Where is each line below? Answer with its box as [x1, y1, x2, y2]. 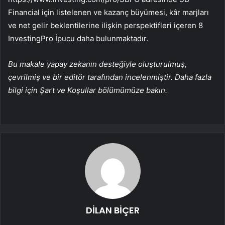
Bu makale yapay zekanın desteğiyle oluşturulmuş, [8, 59, 187, 69]
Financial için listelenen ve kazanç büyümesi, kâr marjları [8, 8, 209, 18]
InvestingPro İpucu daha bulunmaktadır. [8, 34, 148, 44]
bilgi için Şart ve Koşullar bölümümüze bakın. [8, 85, 167, 95]
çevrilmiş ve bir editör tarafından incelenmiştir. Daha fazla [8, 72, 211, 82]
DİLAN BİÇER [85, 204, 140, 217]
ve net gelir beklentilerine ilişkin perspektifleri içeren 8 [8, 21, 203, 31]
